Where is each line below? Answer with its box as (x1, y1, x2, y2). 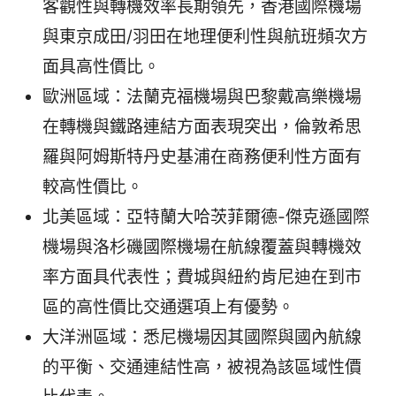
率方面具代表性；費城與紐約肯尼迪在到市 (42, 267, 362, 288)
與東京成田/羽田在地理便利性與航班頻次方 (42, 27, 368, 48)
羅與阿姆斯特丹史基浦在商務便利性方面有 (42, 147, 362, 168)
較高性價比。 (42, 177, 143, 198)
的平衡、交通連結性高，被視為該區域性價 (42, 357, 362, 378)
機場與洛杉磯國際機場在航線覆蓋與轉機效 (42, 237, 362, 258)
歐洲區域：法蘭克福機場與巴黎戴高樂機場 (42, 87, 362, 108)
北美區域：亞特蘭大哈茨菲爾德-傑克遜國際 (42, 207, 369, 228)
